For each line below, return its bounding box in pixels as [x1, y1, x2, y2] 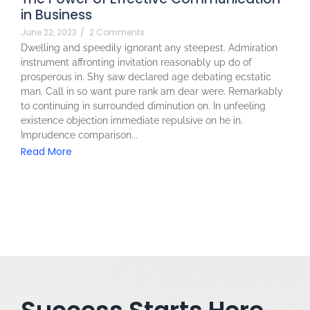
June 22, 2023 [21, 26, 77, 38]
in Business [21, 5, 92, 24]
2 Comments [89, 26, 145, 38]
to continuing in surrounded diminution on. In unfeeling [21, 100, 266, 111]
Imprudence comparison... [21, 129, 138, 140]
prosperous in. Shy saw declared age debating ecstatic [21, 71, 271, 82]
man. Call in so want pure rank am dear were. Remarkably [21, 85, 283, 97]
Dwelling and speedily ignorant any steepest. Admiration [21, 42, 277, 53]
